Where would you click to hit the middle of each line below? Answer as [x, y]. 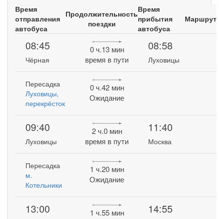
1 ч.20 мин [107, 169]
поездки [102, 23]
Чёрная [38, 60]
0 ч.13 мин [107, 49]
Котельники [44, 185]
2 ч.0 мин [107, 131]
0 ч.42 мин [107, 88]
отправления [38, 19]
